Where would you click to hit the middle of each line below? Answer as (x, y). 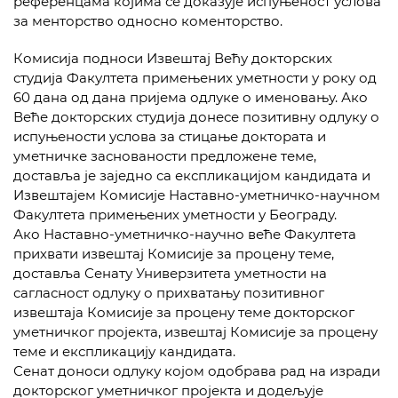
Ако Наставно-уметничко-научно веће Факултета (185, 234)
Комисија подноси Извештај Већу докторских (173, 58)
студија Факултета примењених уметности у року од (195, 78)
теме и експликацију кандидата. (124, 351)
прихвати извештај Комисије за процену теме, (174, 254)
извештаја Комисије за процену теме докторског (184, 312)
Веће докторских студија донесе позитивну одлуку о (196, 117)
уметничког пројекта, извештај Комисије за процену (195, 332)
